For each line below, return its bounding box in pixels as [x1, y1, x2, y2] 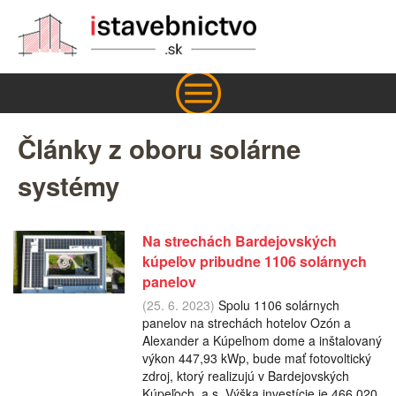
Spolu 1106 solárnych [214, 295, 339, 314]
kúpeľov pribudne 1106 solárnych [141, 250, 367, 271]
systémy [18, 167, 119, 205]
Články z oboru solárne [18, 130, 301, 168]
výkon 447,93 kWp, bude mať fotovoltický [141, 348, 371, 367]
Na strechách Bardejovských [141, 230, 337, 251]
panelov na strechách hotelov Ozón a [141, 313, 351, 331]
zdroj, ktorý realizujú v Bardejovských [141, 366, 349, 385]
